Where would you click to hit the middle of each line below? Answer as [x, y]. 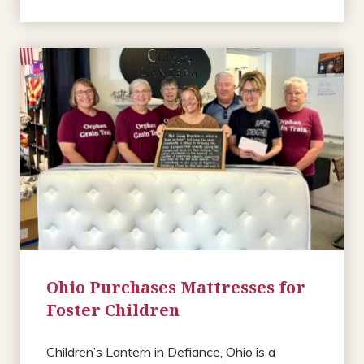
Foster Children [113, 310]
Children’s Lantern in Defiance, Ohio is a [161, 351]
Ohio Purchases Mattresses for [176, 287]
